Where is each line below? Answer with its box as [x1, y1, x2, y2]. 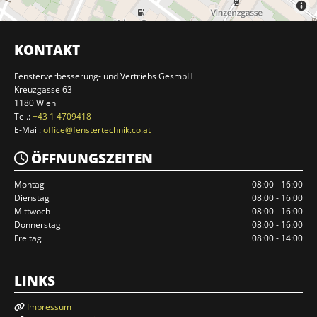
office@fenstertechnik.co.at [43, 124, 151, 137]
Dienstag [14, 192, 50, 204]
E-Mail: [14, 124, 43, 137]
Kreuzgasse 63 [14, 83, 72, 96]
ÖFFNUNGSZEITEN [28, 149, 153, 168]
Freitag [14, 232, 42, 245]
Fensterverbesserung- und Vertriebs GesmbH [14, 70, 193, 83]
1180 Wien [14, 97, 56, 110]
